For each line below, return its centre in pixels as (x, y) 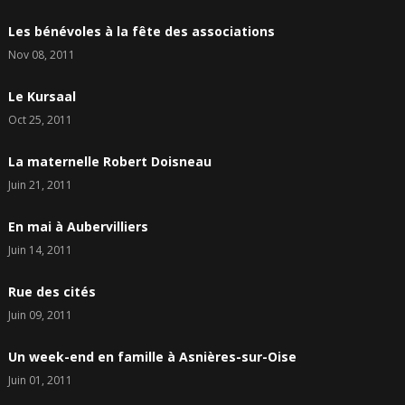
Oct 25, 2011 (40, 120)
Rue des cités (52, 292)
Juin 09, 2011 (40, 316)
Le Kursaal (42, 97)
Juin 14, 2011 (40, 250)
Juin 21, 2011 (40, 185)
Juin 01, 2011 (40, 381)
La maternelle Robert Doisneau (109, 162)
